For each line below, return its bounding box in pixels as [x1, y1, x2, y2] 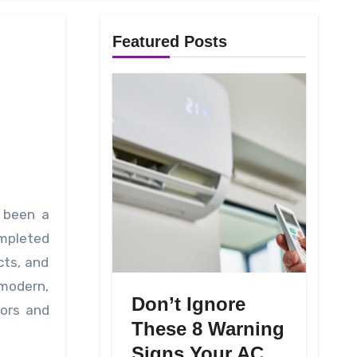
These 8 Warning [131, 318, 284, 340]
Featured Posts [112, 33, 227, 51]
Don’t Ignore [131, 293, 245, 316]
